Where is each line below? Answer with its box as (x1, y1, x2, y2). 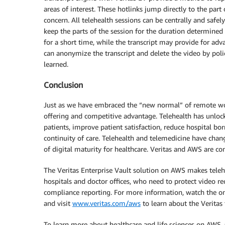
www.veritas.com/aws (72, 199, 141, 208)
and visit (44, 199, 72, 208)
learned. (44, 60, 68, 69)
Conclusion (44, 79, 83, 90)
